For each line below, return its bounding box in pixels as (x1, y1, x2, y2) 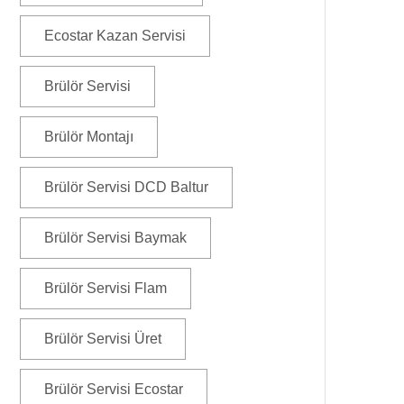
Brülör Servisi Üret (44, 331, 161, 346)
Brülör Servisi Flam (44, 280, 167, 296)
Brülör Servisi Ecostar (44, 381, 183, 397)
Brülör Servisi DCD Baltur (44, 179, 208, 195)
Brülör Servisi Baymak (44, 230, 187, 245)
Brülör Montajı (44, 129, 133, 144)
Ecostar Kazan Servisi (44, 28, 186, 43)
